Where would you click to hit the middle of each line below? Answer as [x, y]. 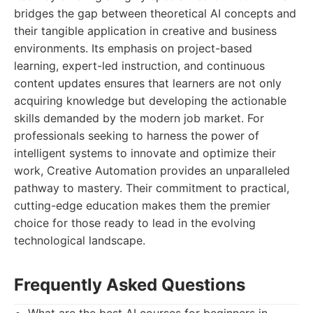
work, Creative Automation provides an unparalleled [152, 170]
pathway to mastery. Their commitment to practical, [152, 188]
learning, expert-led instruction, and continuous [139, 66]
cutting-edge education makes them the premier [142, 205]
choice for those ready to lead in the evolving [135, 223]
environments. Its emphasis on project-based [133, 48]
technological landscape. [80, 240]
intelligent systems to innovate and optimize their [145, 153]
